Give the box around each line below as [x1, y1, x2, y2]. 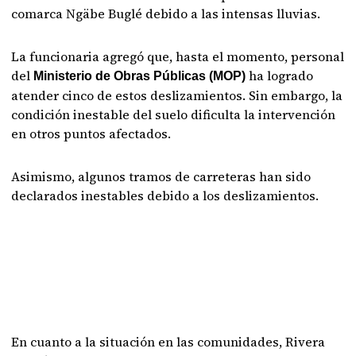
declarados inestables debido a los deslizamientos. [11, 187, 319, 204]
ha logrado [246, 67, 314, 84]
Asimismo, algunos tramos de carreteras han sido [11, 168, 311, 185]
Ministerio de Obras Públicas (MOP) [33, 69, 246, 83]
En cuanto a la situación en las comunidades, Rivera [11, 333, 326, 350]
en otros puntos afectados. [11, 125, 172, 142]
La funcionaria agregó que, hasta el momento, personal [11, 48, 345, 65]
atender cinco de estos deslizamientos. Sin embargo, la [11, 87, 343, 104]
